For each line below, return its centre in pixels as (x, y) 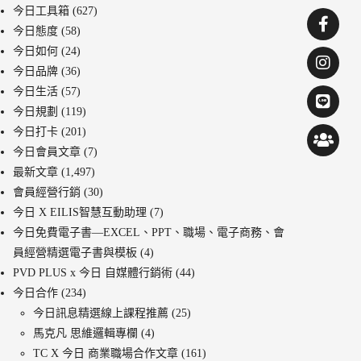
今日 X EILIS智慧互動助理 (80, 213)
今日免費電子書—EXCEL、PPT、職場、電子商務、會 (149, 233)
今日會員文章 (47, 152)
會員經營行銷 (47, 193)
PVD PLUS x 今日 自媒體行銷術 (93, 273)
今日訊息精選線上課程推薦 (101, 313)
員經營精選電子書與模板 (75, 253)
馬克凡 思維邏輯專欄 (85, 334)
